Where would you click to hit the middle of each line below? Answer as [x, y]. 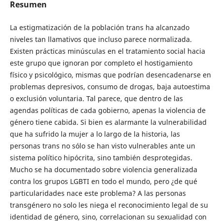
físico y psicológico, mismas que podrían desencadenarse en [110, 75]
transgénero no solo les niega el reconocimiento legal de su [109, 205]
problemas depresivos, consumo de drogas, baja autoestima [110, 87]
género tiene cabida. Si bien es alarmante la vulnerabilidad [108, 122]
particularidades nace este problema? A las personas [98, 193]
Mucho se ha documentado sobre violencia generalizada [103, 170]
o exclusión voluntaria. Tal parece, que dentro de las [96, 99]
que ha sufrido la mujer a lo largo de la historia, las [95, 134]
